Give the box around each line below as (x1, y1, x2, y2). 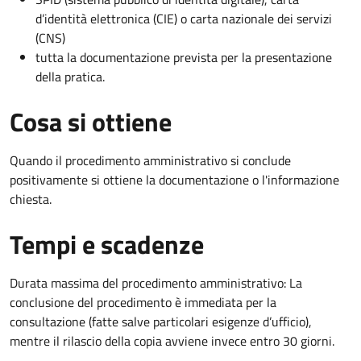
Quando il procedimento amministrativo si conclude (10, 150, 291, 170)
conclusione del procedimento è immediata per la (10, 292, 276, 312)
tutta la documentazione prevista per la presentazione (35, 47, 332, 67)
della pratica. (35, 66, 105, 86)
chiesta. (10, 189, 52, 209)
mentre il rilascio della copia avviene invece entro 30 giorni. (10, 330, 334, 351)
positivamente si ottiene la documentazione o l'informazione (10, 169, 339, 189)
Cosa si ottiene (10, 102, 172, 141)
